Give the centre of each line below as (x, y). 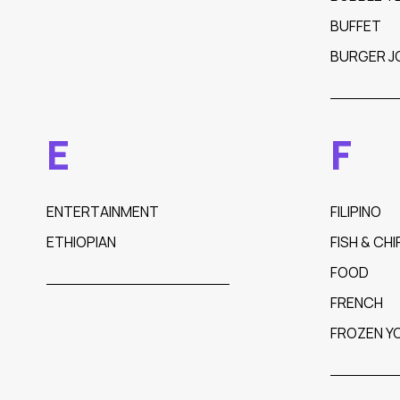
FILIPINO (355, 212)
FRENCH (356, 303)
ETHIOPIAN (81, 242)
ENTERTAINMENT (103, 212)
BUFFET (355, 26)
